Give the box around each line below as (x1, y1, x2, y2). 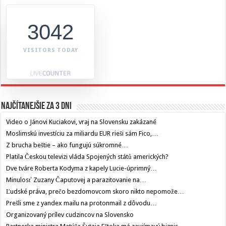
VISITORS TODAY (23, 47, 78, 54)
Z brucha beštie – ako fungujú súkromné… (6, 141, 129, 149)
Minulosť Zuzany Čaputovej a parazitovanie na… (6, 176, 147, 184)
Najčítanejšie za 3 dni (1, 101, 72, 112)
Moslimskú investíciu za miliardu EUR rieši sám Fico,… (6, 130, 159, 138)
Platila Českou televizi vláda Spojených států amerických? (6, 153, 169, 161)
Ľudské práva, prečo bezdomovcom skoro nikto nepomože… (6, 188, 185, 196)
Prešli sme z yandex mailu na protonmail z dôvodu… (6, 199, 157, 207)
